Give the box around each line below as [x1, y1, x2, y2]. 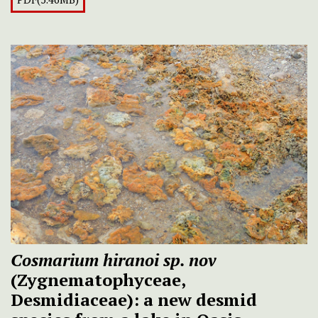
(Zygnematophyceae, [11, 268, 185, 292]
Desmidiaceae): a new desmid [11, 288, 257, 312]
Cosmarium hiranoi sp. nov [11, 248, 216, 272]
